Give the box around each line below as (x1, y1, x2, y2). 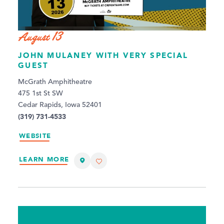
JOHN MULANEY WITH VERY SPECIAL (18, 50, 188, 60)
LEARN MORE (19, 155, 69, 164)
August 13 (18, 28, 62, 46)
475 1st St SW (18, 89, 63, 97)
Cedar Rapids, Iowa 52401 (18, 101, 102, 108)
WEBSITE (19, 131, 51, 140)
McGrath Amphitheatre (18, 78, 92, 85)
